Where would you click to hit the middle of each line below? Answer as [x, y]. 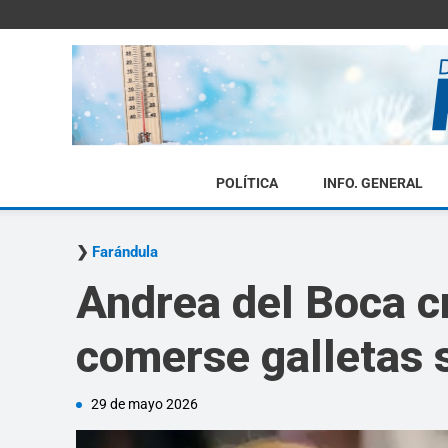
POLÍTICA [246, 183]
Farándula [125, 252]
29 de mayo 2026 [144, 404]
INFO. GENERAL [372, 183]
